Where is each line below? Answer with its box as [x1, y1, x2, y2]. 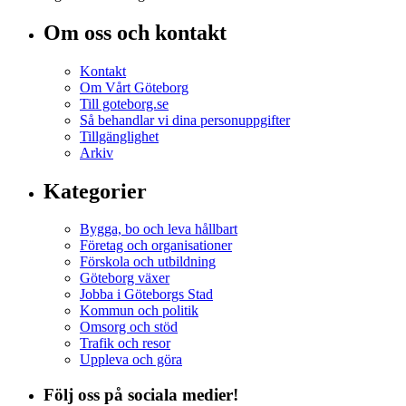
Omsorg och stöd [80, 319, 178, 335]
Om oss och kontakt [43, 20, 227, 44]
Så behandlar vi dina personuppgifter [80, 111, 290, 128]
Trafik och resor [80, 335, 170, 352]
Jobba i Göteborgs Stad [80, 286, 213, 303]
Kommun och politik [80, 303, 198, 319]
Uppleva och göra [80, 352, 182, 368]
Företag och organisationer [80, 237, 232, 254]
